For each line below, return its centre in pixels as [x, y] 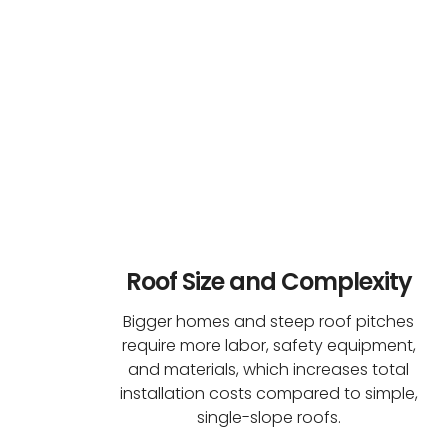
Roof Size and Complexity [268, 281]
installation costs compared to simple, [268, 393]
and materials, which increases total [269, 369]
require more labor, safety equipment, [268, 345]
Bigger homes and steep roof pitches [269, 321]
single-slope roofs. [268, 417]
